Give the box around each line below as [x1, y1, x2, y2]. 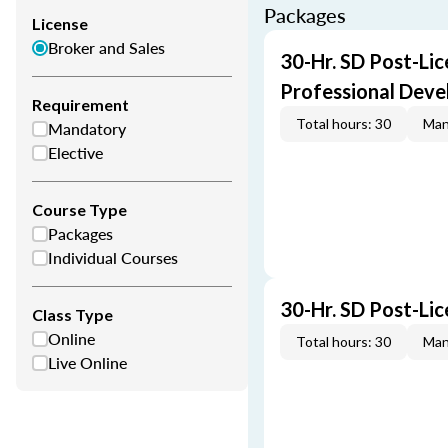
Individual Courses [48, 246, 178, 269]
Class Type [32, 305, 113, 324]
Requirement [32, 95, 129, 114]
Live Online [48, 351, 127, 374]
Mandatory [48, 117, 126, 140]
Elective [48, 141, 103, 164]
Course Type [32, 200, 127, 219]
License [32, 14, 88, 33]
